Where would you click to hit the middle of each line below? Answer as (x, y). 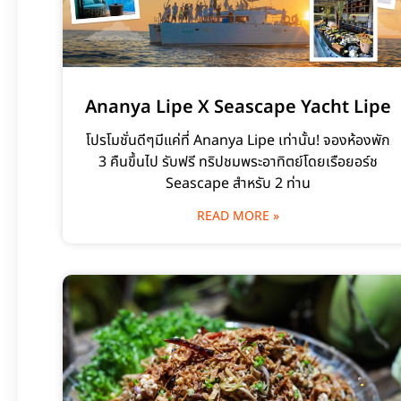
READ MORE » (238, 216)
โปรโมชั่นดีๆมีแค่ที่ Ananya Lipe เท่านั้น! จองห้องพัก (238, 140)
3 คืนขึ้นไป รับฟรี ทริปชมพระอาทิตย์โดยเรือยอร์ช (238, 162)
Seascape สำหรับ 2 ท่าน (238, 183)
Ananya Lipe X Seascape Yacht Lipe (238, 107)
